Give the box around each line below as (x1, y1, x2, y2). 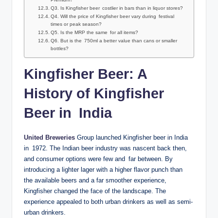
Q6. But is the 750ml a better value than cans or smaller (51, 38, 178, 44)
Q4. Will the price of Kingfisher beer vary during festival (51, 14, 175, 19)
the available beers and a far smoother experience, (24, 177, 166, 184)
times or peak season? (51, 21, 102, 27)
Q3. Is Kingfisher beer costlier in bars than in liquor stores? (51, 5, 183, 11)
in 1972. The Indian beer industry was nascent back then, (24, 145, 187, 152)
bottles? (51, 46, 69, 52)
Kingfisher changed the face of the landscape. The (24, 187, 166, 195)
